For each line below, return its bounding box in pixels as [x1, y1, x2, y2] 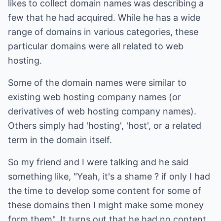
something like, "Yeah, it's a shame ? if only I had [8, 171, 210, 182]
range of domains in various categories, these [8, 27, 198, 37]
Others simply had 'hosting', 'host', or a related [8, 120, 201, 131]
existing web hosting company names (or [8, 92, 181, 102]
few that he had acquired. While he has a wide [8, 12, 200, 23]
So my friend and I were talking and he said [8, 157, 188, 167]
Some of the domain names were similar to [8, 77, 186, 88]
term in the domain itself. [8, 135, 112, 145]
